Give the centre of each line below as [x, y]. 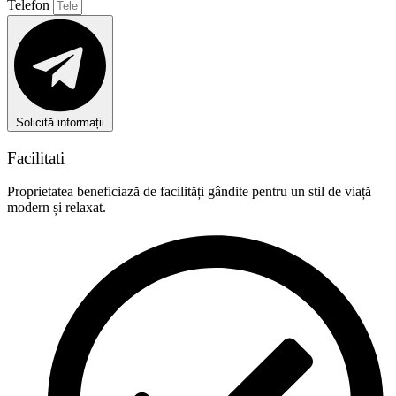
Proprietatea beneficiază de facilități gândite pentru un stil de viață [189, 192]
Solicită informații [60, 122]
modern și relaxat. [57, 208]
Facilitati [36, 157]
